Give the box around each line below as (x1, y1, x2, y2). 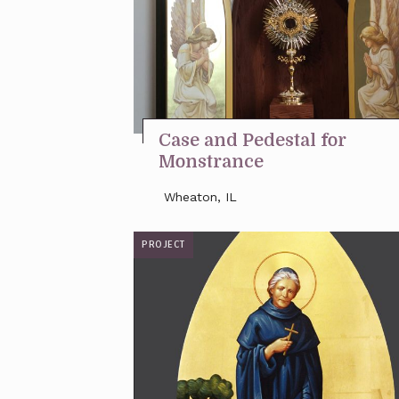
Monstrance (159, 151, 264, 172)
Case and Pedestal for (159, 130, 346, 151)
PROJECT (142, 239, 185, 250)
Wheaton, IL (164, 190, 237, 204)
